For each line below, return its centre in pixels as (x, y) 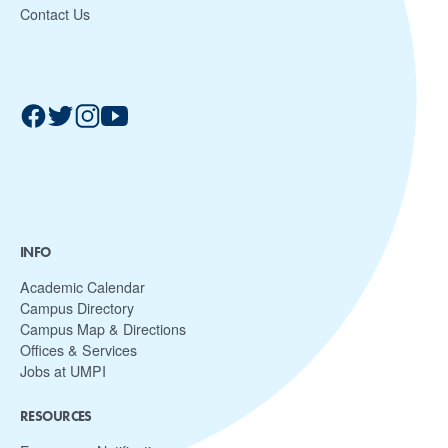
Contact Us (55, 14)
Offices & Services (78, 349)
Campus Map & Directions (103, 328)
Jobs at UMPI (63, 370)
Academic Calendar (82, 286)
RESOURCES (56, 415)
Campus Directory (77, 307)
